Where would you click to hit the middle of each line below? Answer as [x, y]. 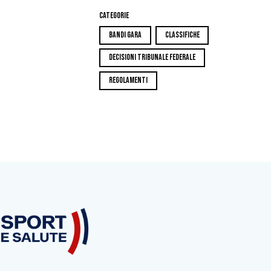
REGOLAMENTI [128, 81]
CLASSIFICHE [182, 35]
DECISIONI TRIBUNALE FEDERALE [152, 58]
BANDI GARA [125, 35]
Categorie [114, 15]
